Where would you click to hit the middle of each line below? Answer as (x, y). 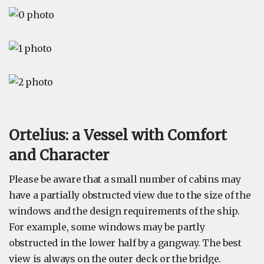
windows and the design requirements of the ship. (124, 211)
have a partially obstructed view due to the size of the (130, 195)
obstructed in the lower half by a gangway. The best (125, 243)
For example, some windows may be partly (107, 227)
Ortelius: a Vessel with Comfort (118, 136)
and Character (59, 156)
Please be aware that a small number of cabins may (125, 179)
